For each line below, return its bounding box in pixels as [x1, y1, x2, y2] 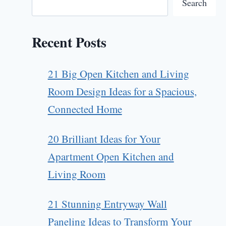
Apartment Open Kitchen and [47, 149, 174, 164]
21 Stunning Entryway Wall [47, 197, 167, 211]
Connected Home [47, 102, 122, 117]
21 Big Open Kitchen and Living [47, 67, 189, 81]
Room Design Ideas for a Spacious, [47, 84, 197, 99]
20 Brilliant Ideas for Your [47, 132, 160, 146]
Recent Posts [32, 32, 107, 53]
